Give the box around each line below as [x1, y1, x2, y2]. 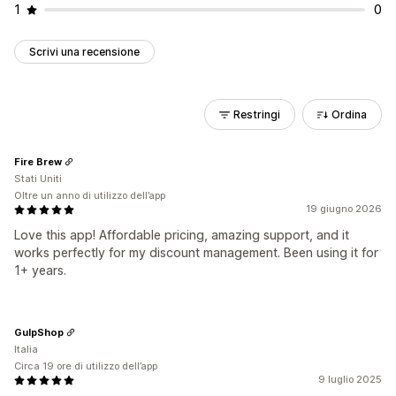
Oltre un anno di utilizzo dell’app [14, 189, 165, 202]
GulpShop [14, 325, 64, 339]
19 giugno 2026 [306, 202, 382, 215]
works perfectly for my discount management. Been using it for [14, 245, 378, 260]
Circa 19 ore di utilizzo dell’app [14, 360, 157, 372]
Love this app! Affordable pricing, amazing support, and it [14, 227, 349, 242]
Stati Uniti [14, 172, 62, 185]
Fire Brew [14, 155, 62, 168]
